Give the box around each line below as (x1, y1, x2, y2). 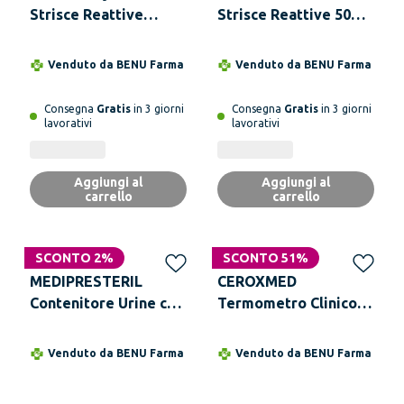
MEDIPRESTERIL (30, 273, 142, 289)
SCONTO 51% (223, 251, 308, 265)
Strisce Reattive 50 (217, 6, 351, 23)
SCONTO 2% (35, 251, 114, 265)
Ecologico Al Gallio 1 (217, 317, 361, 333)
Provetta (30, 317, 92, 333)
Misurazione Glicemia (30, 28, 180, 44)
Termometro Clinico (217, 295, 357, 311)
